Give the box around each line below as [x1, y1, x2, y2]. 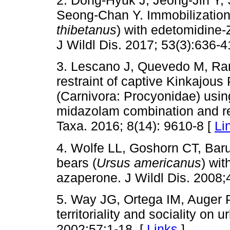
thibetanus [56, 23, 117, 37]
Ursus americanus [97, 155, 201, 170]
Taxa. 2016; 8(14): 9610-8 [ [56, 119, 215, 133]
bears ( [56, 155, 97, 170]
